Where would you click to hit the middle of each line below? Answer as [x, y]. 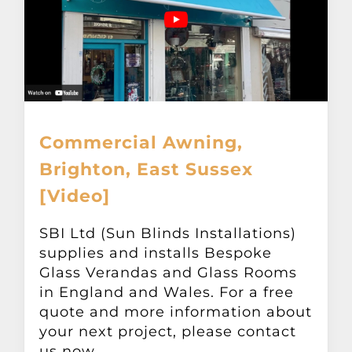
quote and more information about [176, 312]
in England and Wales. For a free [167, 293]
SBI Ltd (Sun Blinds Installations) [168, 234]
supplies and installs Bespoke [156, 253]
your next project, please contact [168, 332]
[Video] [75, 196]
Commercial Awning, [141, 143]
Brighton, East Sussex [147, 170]
